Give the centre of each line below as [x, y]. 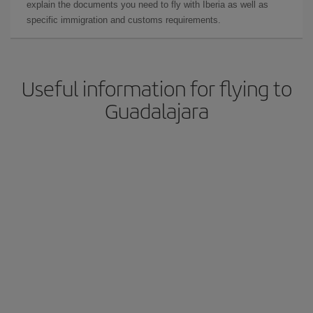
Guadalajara [156, 110]
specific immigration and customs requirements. [124, 20]
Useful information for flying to [156, 88]
